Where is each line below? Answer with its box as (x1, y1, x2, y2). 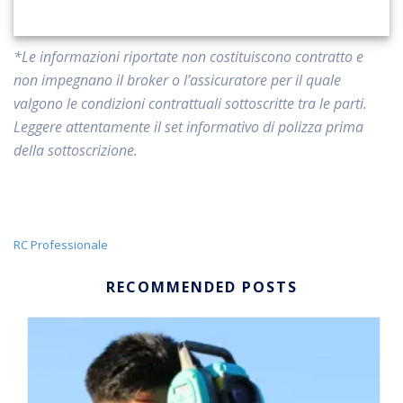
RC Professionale (13, 236, 108, 253)
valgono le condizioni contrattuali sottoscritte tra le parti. (13, 93, 367, 113)
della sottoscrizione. (13, 139, 138, 160)
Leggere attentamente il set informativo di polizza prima (13, 116, 363, 137)
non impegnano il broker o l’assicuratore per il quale (13, 69, 341, 90)
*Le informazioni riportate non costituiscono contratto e (13, 46, 363, 67)
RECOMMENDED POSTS (105, 276, 298, 297)
